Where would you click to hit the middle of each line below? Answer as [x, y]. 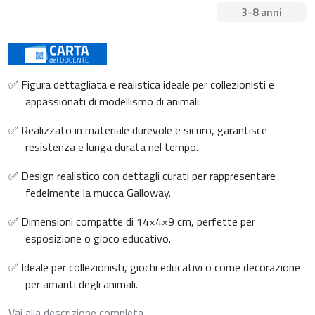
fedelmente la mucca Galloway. [98, 192]
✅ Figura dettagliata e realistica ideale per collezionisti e [141, 84]
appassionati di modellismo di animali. [113, 101]
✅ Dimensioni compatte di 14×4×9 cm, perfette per [132, 221]
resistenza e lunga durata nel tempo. [112, 147]
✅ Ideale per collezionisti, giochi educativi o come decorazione [154, 267]
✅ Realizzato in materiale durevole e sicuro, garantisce [138, 130]
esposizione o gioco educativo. [98, 238]
